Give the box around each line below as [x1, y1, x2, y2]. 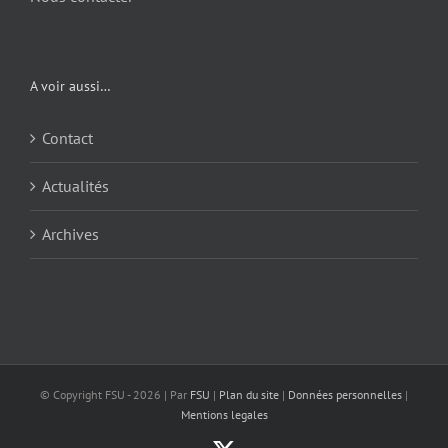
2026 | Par [133, 387, 190, 403]
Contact [42, 128, 93, 149]
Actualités [42, 176, 109, 197]
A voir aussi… [30, 77, 111, 96]
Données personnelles [288, 387, 402, 403]
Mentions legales [180, 407, 268, 423]
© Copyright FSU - [40, 387, 133, 403]
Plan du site [219, 387, 279, 403]
